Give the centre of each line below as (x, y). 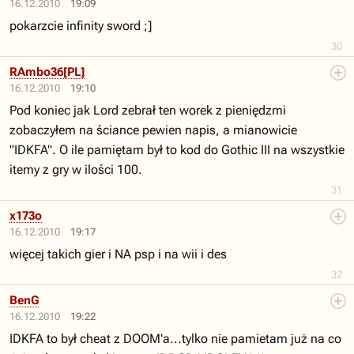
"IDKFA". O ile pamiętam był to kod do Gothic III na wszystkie (177, 150)
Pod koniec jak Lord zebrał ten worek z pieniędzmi (148, 110)
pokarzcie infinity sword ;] (81, 26)
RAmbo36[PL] (47, 72)
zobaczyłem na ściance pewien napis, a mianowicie (153, 130)
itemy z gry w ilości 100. (76, 169)
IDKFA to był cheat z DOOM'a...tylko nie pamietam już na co (175, 339)
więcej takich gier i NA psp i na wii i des (118, 254)
